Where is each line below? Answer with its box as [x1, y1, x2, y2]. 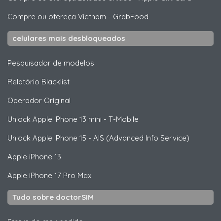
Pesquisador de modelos [7, 58, 94, 68]
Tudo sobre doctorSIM [12, 192, 94, 202]
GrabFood [113, 12, 148, 22]
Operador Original [7, 96, 71, 106]
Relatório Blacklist [7, 77, 70, 87]
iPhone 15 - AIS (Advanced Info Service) [52, 133, 189, 143]
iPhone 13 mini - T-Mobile [52, 114, 139, 124]
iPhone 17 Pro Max [27, 171, 91, 181]
